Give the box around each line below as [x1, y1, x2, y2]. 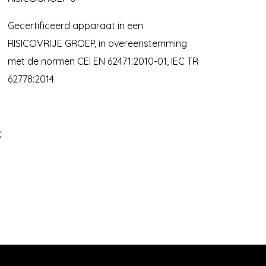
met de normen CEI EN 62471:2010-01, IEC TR [7, 55, 198, 67]
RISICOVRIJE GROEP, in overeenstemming [7, 37, 187, 49]
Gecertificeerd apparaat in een [7, 19, 143, 31]
